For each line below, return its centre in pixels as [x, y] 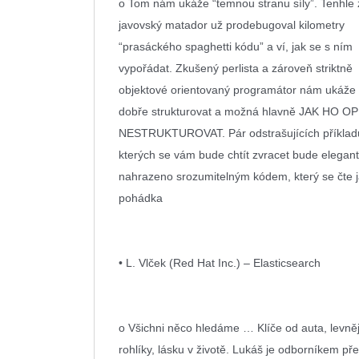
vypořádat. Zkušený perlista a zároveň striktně [236, 68]
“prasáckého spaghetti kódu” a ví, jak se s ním [236, 46]
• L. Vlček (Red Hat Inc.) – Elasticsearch [221, 263]
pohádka [141, 198]
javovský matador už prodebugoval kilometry [232, 25]
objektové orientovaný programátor [208, 90]
